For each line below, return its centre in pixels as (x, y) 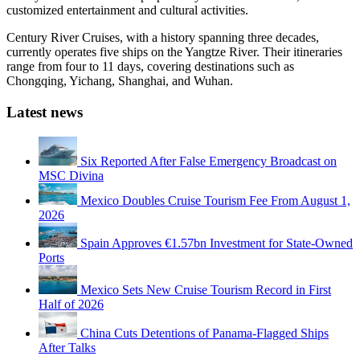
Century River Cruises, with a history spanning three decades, (163, 38)
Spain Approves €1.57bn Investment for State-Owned (217, 243)
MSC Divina (71, 175)
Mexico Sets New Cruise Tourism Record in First (206, 290)
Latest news (45, 112)
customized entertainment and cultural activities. (127, 10)
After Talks (67, 348)
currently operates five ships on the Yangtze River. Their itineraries (174, 52)
